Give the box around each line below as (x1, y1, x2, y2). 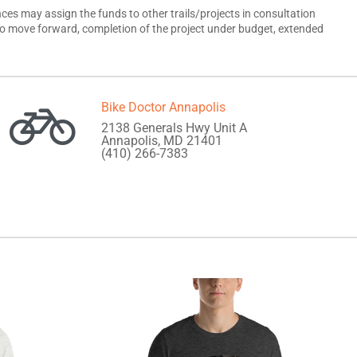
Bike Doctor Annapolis (101, 100, 226, 115)
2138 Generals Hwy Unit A (101, 120, 247, 135)
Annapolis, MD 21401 (101, 133, 222, 148)
